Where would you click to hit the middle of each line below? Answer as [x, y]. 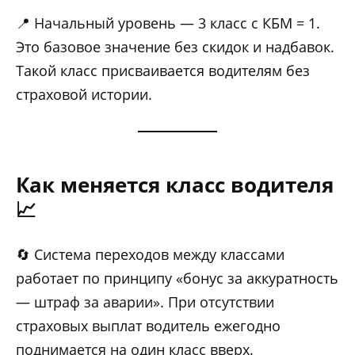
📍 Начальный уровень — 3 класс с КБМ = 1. [168, 23]
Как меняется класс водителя [175, 185]
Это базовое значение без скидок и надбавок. [175, 47]
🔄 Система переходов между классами [150, 255]
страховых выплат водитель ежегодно [148, 326]
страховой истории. [84, 95]
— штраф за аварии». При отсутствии [145, 302]
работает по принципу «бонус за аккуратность [177, 279]
